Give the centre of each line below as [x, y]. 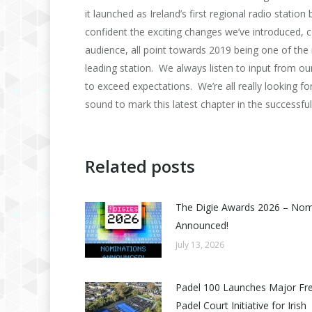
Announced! [202, 225]
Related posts [140, 166]
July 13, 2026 [200, 244]
